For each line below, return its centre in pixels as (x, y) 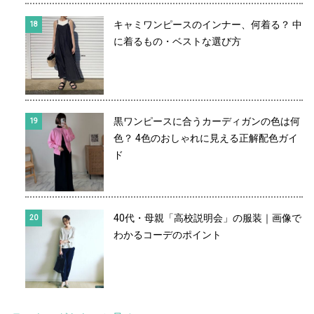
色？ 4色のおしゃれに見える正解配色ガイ (206, 138)
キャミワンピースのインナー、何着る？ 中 (208, 25)
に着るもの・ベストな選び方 (177, 42)
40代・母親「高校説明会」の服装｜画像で (207, 218)
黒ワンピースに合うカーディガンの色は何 (207, 122)
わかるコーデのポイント (168, 235)
